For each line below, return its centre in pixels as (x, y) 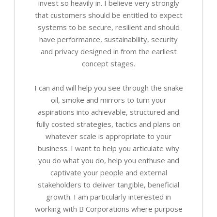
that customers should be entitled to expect (108, 15)
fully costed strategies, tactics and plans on (108, 124)
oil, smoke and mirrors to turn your (108, 100)
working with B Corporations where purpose (108, 209)
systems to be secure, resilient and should (108, 27)
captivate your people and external (108, 173)
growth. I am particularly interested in (108, 197)
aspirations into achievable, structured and (108, 112)
